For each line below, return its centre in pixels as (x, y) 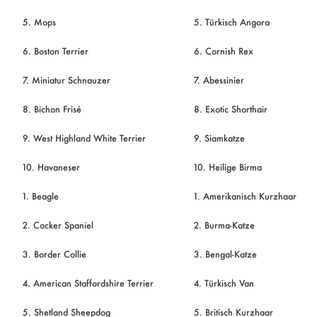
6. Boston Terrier (55, 51)
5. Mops (39, 22)
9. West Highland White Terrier (84, 138)
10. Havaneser (51, 167)
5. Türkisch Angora (231, 22)
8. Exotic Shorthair (230, 109)
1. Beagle (40, 196)
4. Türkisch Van (224, 283)
